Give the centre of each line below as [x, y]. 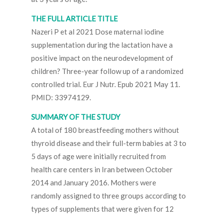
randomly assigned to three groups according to [109, 196]
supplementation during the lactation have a [102, 45]
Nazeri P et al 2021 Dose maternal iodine [98, 32]
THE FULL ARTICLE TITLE [74, 19]
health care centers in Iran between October [102, 170]
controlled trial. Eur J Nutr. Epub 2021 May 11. [106, 84]
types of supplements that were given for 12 [102, 209]
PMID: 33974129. [61, 98]
